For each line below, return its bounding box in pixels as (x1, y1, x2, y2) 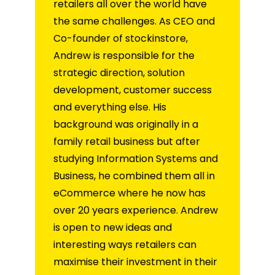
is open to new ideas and (53, 220, 172, 234)
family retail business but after (53, 134, 200, 149)
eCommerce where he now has (53, 185, 206, 200)
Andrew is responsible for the (53, 48, 195, 63)
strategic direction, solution (53, 65, 185, 80)
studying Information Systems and (53, 151, 218, 166)
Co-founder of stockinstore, (53, 31, 188, 45)
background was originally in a (53, 117, 198, 131)
